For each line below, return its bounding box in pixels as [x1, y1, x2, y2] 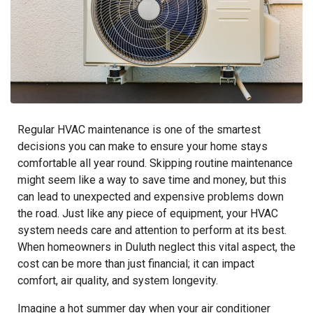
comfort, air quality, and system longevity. [17, 273, 218, 287]
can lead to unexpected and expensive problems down [17, 189, 284, 203]
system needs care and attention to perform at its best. [17, 223, 286, 237]
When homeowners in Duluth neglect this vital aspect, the [17, 240, 296, 254]
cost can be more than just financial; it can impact [17, 256, 254, 270]
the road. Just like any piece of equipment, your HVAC [17, 206, 278, 220]
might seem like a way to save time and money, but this [17, 173, 286, 187]
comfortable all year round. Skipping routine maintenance [17, 156, 293, 170]
